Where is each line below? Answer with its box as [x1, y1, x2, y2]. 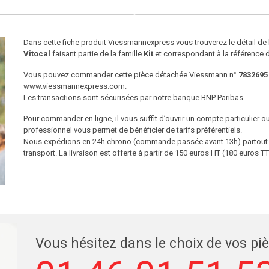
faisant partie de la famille [50, 49, 144, 58]
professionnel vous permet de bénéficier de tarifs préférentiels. [23, 125, 242, 134]
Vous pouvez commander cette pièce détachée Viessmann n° [23, 70, 238, 79]
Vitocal [23, 49, 50, 58]
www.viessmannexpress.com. [23, 82, 127, 91]
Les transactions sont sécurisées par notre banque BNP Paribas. [23, 93, 245, 102]
